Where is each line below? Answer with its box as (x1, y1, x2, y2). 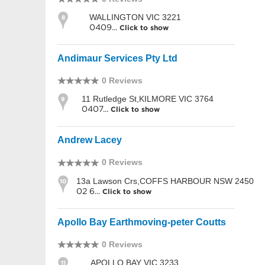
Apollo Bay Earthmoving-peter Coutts (57, 216, 226, 227)
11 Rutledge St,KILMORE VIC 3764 (82, 94, 214, 104)
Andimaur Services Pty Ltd (57, 53, 177, 63)
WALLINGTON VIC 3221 (89, 12, 181, 22)
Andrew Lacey (57, 135, 122, 146)
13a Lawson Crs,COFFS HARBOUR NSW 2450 (76, 176, 254, 186)
